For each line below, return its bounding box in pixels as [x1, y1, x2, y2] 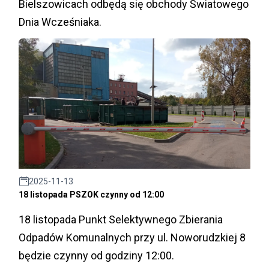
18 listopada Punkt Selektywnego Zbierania [19, 213, 223, 226]
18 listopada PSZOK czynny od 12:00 [19, 190, 164, 200]
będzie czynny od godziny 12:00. [19, 249, 174, 262]
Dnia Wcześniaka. [19, 15, 101, 28]
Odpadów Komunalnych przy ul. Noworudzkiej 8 [19, 231, 246, 244]
